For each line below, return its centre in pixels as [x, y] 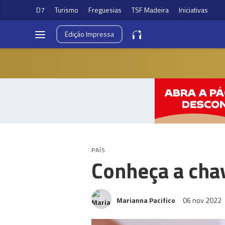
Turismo [67, 10]
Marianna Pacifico [146, 200]
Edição [75, 34]
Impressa [100, 34]
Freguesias [105, 10]
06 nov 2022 [203, 200]
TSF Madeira [150, 10]
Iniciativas [193, 10]
